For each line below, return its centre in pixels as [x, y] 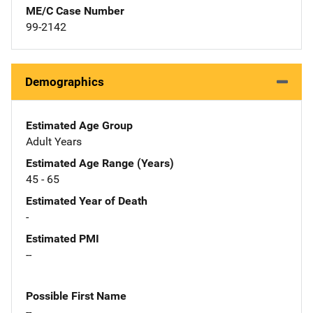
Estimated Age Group [79, 125]
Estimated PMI [63, 238]
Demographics [65, 81]
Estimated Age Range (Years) [100, 163]
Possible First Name [76, 296]
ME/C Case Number [75, 10]
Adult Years [54, 141]
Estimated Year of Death [87, 201]
